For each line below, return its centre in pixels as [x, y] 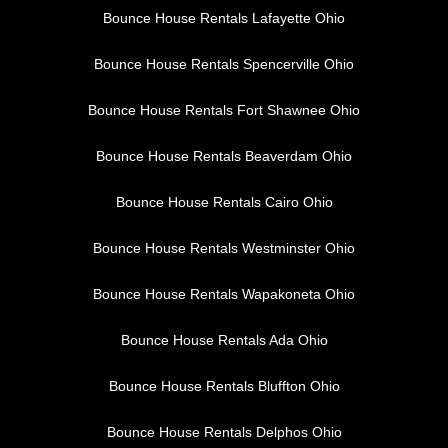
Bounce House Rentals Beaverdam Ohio [224, 156]
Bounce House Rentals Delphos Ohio [224, 432]
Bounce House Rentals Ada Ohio [224, 340]
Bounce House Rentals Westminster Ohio [224, 248]
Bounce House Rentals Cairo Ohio [224, 202]
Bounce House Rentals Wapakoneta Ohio [224, 294]
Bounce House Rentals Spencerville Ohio [224, 64]
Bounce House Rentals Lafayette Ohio [224, 18]
